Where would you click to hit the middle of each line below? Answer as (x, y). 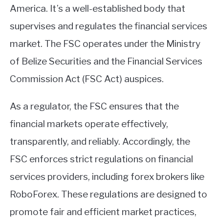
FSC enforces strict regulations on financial (101, 159)
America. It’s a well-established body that (98, 9)
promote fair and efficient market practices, (103, 212)
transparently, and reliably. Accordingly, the (100, 142)
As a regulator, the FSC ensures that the (94, 107)
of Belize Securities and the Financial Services (106, 62)
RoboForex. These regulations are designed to (109, 195)
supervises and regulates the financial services (109, 26)
